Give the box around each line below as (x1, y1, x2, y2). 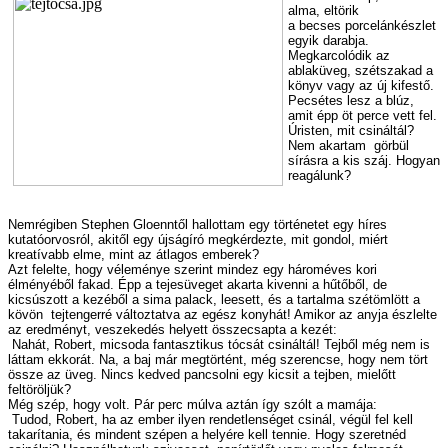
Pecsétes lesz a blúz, (288, 93, 414, 109)
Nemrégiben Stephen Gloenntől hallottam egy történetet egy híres (8, 217, 387, 233)
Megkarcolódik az (288, 48, 390, 64)
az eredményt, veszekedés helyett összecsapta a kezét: (8, 322, 337, 338)
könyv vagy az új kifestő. (288, 78, 434, 94)
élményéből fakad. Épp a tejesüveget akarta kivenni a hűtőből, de (8, 277, 387, 293)
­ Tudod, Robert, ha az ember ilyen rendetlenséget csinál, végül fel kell (8, 412, 413, 428)
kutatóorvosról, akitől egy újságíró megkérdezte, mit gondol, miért (8, 232, 388, 248)
